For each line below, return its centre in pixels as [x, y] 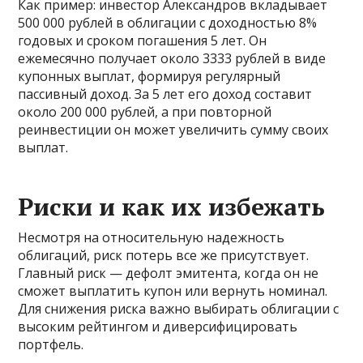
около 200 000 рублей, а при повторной [145, 112]
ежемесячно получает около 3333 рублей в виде [172, 58]
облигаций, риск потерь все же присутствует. [164, 255]
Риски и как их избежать [172, 207]
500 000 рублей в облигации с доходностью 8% [168, 23]
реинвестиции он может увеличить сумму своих [173, 130]
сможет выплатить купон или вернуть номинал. [173, 291]
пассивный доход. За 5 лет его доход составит [165, 94]
